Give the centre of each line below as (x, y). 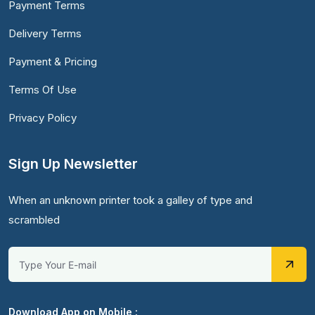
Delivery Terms (45, 34)
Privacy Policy (43, 118)
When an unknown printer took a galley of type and (130, 200)
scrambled (34, 220)
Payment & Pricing (53, 62)
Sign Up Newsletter (73, 164)
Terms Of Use (43, 90)
